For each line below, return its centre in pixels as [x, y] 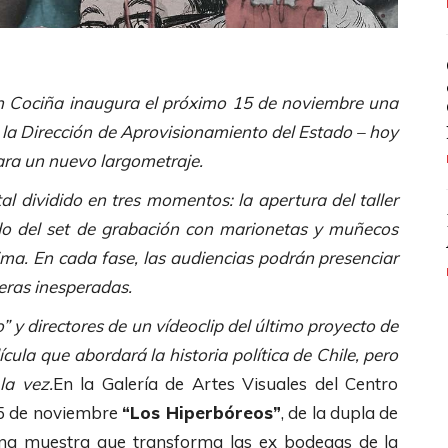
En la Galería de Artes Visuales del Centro [225, 383]
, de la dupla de [339, 412]
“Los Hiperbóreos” [201, 412]
